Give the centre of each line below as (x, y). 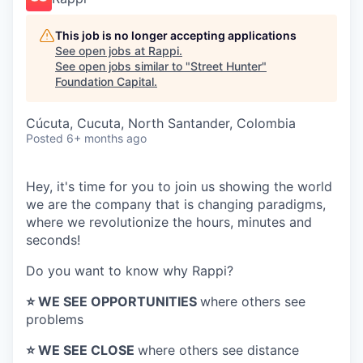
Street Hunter (226, 66)
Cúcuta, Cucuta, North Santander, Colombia (161, 123)
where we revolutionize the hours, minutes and (169, 222)
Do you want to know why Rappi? (130, 271)
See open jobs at (102, 51)
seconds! (53, 240)
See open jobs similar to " (123, 66)
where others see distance (218, 350)
